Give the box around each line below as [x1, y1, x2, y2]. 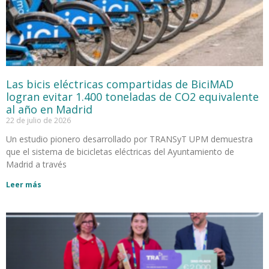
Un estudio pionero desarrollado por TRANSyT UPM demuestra [6, 133, 253, 145]
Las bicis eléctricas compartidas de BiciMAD [6, 76, 234, 91]
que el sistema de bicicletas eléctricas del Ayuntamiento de [6, 145, 234, 157]
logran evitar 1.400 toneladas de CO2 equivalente [6, 89, 259, 104]
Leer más [6, 179, 41, 190]
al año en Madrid [6, 101, 92, 116]
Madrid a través [6, 158, 67, 170]
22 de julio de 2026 [6, 115, 71, 125]
